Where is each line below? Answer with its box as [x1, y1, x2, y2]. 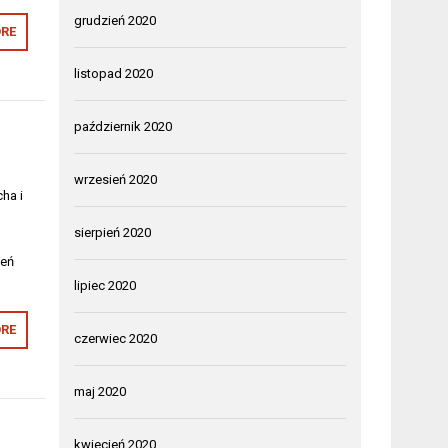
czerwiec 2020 [74, 331, 158, 346]
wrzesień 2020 [74, 172, 158, 187]
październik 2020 [74, 119, 173, 134]
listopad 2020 [74, 66, 154, 81]
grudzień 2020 [74, 13, 157, 28]
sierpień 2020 [74, 225, 152, 240]
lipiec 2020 [74, 278, 137, 293]
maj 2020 [74, 384, 127, 399]
